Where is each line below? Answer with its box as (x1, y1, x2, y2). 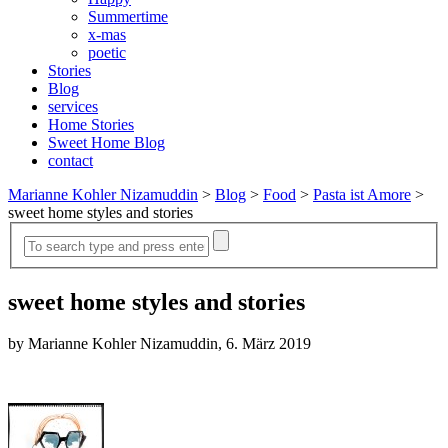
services (48, 98, 98, 115)
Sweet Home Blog (48, 134, 165, 151)
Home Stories (48, 116, 134, 133)
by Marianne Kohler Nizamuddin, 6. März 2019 (8, 335, 311, 353)
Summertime (88, 8, 168, 25)
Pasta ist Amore (313, 186, 411, 203)
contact (48, 152, 93, 169)
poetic (88, 44, 126, 61)
